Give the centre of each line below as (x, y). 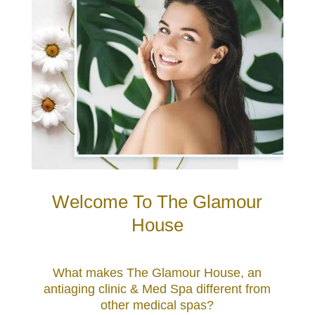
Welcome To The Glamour (157, 201)
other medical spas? (157, 305)
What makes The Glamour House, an (157, 272)
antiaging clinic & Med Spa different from (157, 289)
